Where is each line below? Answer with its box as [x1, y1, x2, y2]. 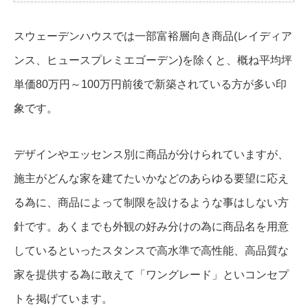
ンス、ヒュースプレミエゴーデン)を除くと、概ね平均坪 [14, 54, 292, 67]
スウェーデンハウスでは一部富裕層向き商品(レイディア [14, 30, 292, 43]
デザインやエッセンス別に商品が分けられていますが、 [14, 148, 289, 161]
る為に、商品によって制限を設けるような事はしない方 [14, 197, 289, 209]
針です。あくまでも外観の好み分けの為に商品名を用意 [14, 221, 289, 233]
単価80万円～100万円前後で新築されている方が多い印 [14, 78, 287, 91]
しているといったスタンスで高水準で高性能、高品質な [14, 245, 289, 257]
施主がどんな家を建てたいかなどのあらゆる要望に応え [14, 173, 289, 185]
